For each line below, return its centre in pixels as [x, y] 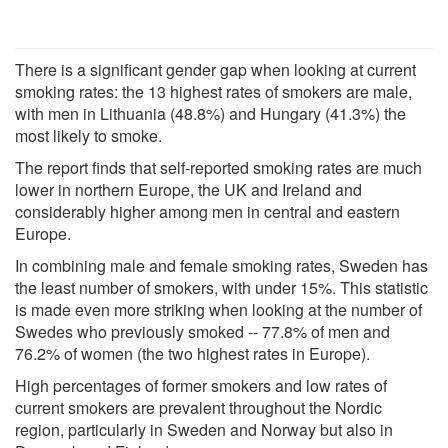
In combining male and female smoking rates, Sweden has [221, 265]
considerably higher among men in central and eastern [207, 211]
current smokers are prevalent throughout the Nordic [198, 407]
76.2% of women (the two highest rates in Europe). [192, 353]
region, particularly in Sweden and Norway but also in [204, 429]
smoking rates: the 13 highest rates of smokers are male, [213, 91]
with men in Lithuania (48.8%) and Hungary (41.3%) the [210, 113]
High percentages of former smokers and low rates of [201, 385]
